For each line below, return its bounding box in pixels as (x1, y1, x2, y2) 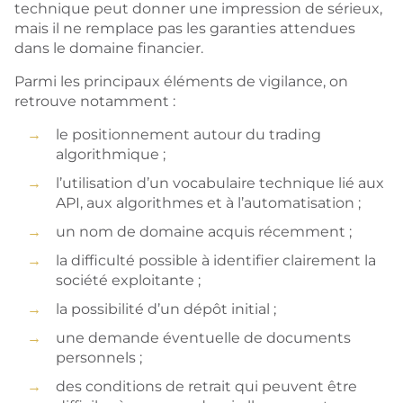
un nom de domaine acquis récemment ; (56, 223, 352, 240)
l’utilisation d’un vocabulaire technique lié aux (56, 175, 384, 192)
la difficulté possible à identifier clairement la (56, 252, 376, 269)
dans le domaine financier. (14, 40, 203, 57)
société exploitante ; (56, 272, 201, 289)
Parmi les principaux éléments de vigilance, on (14, 73, 348, 90)
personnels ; (56, 349, 142, 366)
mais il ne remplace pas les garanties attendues (14, 20, 355, 37)
